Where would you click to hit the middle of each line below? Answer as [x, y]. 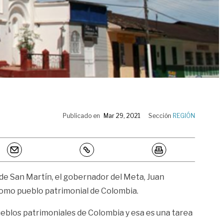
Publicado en [81, 116]
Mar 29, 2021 [122, 116]
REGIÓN [184, 116]
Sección [161, 116]
